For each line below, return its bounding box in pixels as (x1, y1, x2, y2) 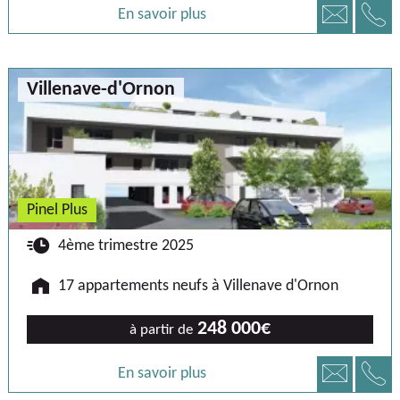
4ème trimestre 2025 (58, 237, 194, 254)
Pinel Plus (27, 201, 87, 219)
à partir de (129, 321, 193, 337)
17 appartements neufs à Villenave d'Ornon (58, 277, 338, 295)
